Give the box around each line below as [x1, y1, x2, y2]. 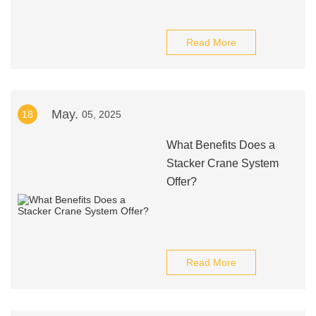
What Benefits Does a [166, 139, 275, 151]
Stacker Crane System [166, 157, 279, 169]
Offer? [166, 176, 197, 188]
